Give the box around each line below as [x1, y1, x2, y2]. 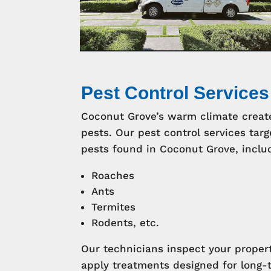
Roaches [91, 169, 135, 181]
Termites [91, 200, 136, 213]
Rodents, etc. [91, 216, 160, 229]
